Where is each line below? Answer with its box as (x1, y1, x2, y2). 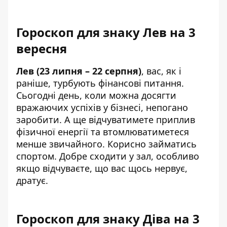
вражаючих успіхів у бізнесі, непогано (16, 101, 188, 113)
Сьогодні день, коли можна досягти (16, 89, 176, 101)
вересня (16, 40, 67, 57)
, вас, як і (141, 64, 181, 77)
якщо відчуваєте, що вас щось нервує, (16, 162, 187, 174)
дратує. (16, 174, 48, 186)
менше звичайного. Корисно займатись (16, 137, 197, 150)
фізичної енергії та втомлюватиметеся (16, 125, 189, 138)
